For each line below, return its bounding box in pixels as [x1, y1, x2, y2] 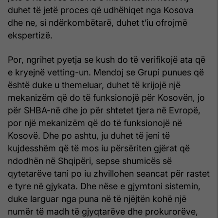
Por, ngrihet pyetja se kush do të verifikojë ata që [8, 54, 205, 65]
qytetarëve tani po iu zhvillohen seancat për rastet [8, 168, 210, 179]
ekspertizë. [8, 30, 53, 40]
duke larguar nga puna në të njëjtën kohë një [8, 193, 186, 204]
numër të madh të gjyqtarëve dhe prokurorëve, [8, 206, 198, 217]
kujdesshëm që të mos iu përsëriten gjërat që [8, 143, 190, 153]
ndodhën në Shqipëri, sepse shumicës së [8, 155, 172, 166]
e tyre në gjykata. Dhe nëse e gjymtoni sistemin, [8, 181, 200, 191]
